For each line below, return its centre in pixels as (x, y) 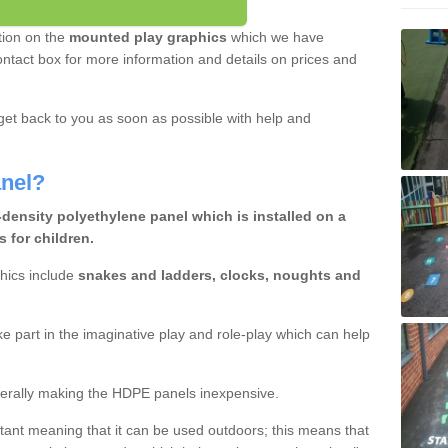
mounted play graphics (147, 37)
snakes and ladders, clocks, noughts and (217, 275)
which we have (275, 37)
